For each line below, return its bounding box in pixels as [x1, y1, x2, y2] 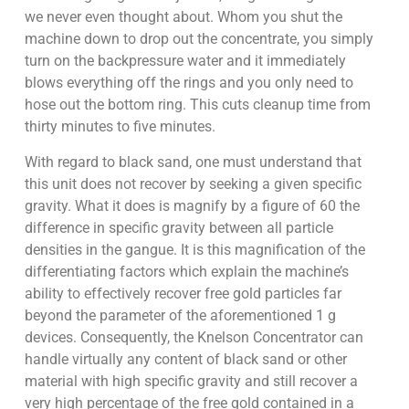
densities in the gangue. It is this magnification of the [24, 240, 365, 258]
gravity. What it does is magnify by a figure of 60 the [24, 196, 360, 215]
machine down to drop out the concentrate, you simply [24, 30, 373, 48]
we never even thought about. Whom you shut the [24, 8, 342, 26]
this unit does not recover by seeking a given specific [24, 174, 362, 193]
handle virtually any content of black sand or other [24, 350, 347, 368]
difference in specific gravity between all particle [24, 218, 333, 236]
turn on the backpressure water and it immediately [24, 52, 346, 70]
